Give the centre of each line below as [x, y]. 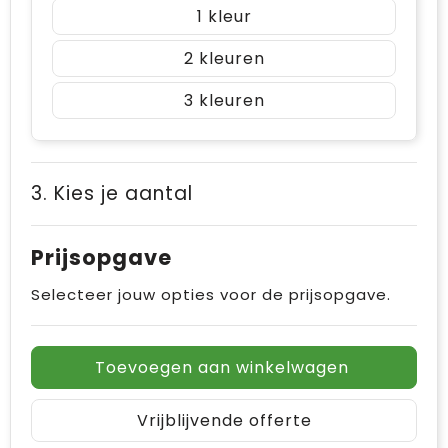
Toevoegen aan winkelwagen [221, 367]
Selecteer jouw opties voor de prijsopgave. [211, 294]
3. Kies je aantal [112, 193]
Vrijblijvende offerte [224, 420]
